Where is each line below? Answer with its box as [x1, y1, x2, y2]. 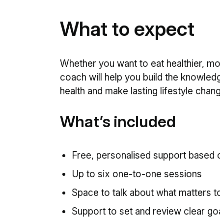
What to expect [60, 17, 194, 41]
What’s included [60, 112, 176, 131]
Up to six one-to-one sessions [72, 168, 202, 180]
